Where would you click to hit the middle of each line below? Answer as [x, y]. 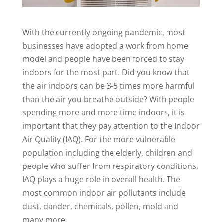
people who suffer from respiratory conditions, [110, 166]
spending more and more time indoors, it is [103, 112]
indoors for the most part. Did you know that [106, 72]
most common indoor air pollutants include [104, 193]
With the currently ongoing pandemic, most [104, 32]
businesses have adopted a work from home [105, 46]
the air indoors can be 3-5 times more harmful [108, 86]
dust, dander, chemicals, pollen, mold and [100, 206]
